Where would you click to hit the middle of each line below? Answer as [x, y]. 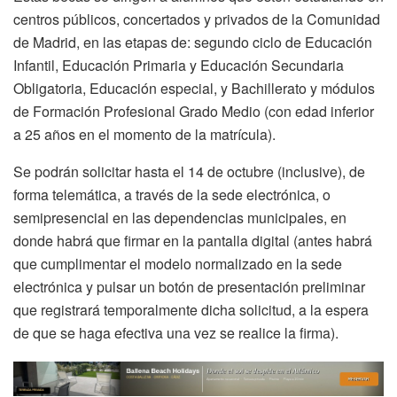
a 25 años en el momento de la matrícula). [144, 135]
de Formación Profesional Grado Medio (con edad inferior [194, 112]
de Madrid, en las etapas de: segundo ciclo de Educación [193, 43]
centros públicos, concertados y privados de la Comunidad [197, 19]
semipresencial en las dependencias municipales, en [180, 218]
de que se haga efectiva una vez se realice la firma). [176, 333]
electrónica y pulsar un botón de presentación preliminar [189, 287]
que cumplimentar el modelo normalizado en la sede [178, 264]
